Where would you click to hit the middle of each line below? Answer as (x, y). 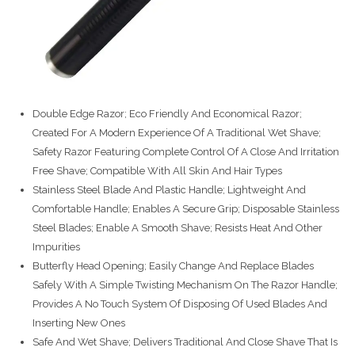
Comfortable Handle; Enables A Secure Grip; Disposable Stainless (186, 209)
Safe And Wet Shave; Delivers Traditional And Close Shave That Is (185, 342)
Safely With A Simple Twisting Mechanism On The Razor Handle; (185, 285)
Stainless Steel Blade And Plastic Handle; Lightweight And (169, 190)
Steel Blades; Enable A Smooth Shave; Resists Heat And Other (177, 228)
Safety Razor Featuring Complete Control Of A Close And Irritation (186, 152)
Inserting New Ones (79, 323)
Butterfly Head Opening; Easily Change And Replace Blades (173, 266)
